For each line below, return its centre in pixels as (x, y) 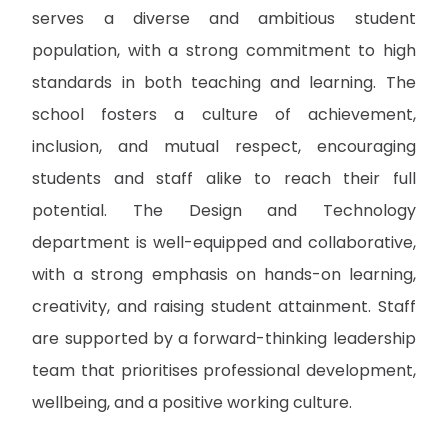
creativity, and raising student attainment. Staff (224, 306)
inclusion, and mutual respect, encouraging (224, 146)
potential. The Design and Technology (224, 210)
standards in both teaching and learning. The (224, 82)
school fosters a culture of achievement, (224, 114)
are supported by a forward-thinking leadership (224, 338)
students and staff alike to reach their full (224, 178)
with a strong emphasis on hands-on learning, (224, 274)
